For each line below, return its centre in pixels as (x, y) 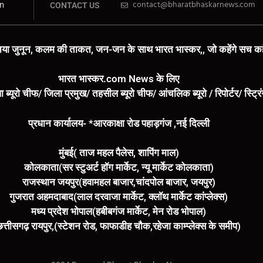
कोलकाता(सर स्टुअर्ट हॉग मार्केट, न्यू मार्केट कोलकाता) (119, 168)
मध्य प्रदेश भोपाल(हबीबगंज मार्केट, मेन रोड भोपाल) (119, 212)
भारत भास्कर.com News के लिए (119, 79)
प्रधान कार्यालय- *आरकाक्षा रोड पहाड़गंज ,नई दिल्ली (119, 123)
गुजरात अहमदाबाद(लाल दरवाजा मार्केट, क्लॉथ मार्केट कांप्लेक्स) (119, 197)
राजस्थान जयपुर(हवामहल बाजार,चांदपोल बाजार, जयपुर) (119, 182)
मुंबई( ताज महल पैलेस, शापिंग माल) (119, 153)
